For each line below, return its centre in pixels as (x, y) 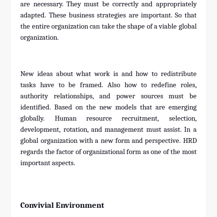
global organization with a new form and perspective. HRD (108, 141)
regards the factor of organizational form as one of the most (108, 152)
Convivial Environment (62, 205)
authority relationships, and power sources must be (108, 96)
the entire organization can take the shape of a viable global (108, 27)
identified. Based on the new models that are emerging (108, 108)
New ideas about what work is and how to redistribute (108, 74)
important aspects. (48, 163)
